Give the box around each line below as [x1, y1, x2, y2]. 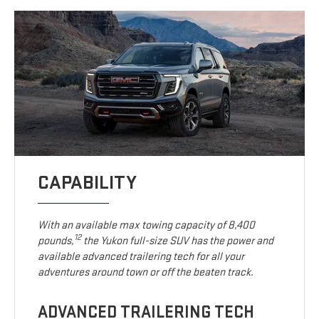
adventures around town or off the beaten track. [38, 266, 254, 280]
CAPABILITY [38, 171, 137, 195]
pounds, [38, 234, 75, 249]
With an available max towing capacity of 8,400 [38, 219, 256, 233]
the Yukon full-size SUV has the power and [81, 234, 274, 249]
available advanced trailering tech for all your [38, 250, 245, 264]
